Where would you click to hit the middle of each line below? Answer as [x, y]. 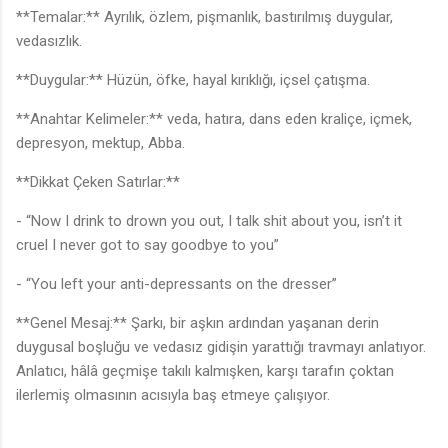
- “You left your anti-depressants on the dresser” [180, 284]
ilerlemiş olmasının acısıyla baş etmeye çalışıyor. [173, 395]
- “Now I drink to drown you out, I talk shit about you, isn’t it [209, 221]
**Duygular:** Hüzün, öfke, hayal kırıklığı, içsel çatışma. [197, 80]
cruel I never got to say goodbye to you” [151, 245]
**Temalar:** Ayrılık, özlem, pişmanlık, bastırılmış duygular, [204, 17]
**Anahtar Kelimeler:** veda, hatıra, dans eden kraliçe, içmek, [214, 119]
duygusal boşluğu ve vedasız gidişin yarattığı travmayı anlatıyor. [221, 347]
